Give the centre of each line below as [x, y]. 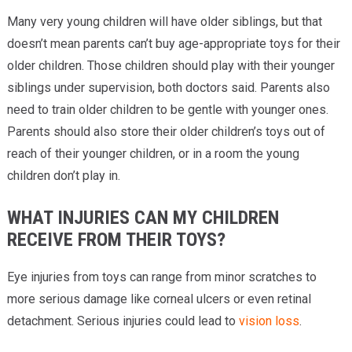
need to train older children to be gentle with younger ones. [167, 110]
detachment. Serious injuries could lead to [123, 321]
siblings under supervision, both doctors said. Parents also [168, 88]
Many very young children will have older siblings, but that [164, 22]
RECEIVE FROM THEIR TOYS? [116, 240]
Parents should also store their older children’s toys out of [166, 132]
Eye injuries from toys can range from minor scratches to [161, 277]
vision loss [269, 321]
